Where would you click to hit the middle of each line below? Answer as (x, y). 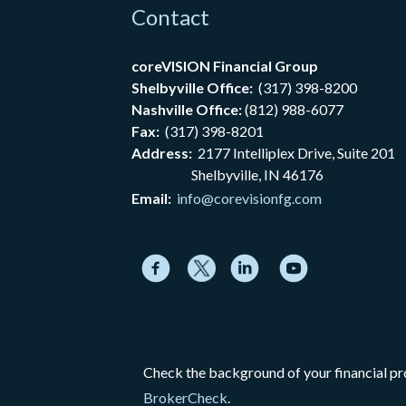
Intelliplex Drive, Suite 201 (312, 152)
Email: (151, 198)
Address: (161, 152)
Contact (170, 16)
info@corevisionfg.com (249, 198)
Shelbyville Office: (192, 87)
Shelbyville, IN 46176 (228, 174)
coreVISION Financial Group (224, 65)
